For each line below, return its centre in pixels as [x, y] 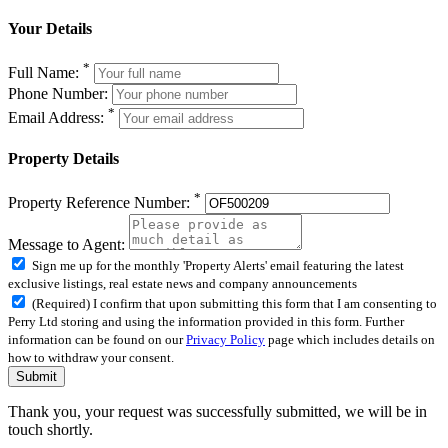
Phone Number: [58, 93]
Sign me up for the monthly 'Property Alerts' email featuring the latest [218, 265]
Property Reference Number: [101, 202]
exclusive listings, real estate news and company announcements [182, 283]
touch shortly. [50, 429]
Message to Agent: [66, 244]
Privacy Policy [225, 339]
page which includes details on [350, 339]
